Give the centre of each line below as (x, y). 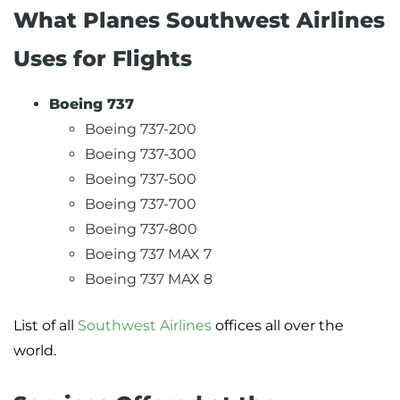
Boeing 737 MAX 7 (148, 254)
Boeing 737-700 (141, 204)
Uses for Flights (103, 59)
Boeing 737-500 (141, 179)
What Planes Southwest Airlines (199, 21)
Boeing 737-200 (141, 129)
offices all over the (278, 326)
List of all (46, 326)
